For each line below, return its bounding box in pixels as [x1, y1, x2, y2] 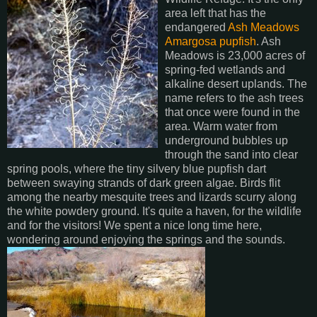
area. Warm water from [165, 120, 277, 132]
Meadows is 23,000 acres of [165, 49, 305, 62]
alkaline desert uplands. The [165, 77, 307, 90]
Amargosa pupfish [165, 35, 256, 47]
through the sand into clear [165, 148, 298, 161]
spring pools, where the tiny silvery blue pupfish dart [7, 162, 266, 175]
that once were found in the [165, 105, 300, 118]
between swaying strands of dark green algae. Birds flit [7, 176, 280, 189]
